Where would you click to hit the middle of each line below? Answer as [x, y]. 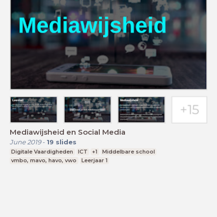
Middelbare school [129, 152]
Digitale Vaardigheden [42, 152]
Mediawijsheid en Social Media [68, 132]
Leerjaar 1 [94, 161]
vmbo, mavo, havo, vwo [44, 161]
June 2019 [25, 142]
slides [66, 142]
